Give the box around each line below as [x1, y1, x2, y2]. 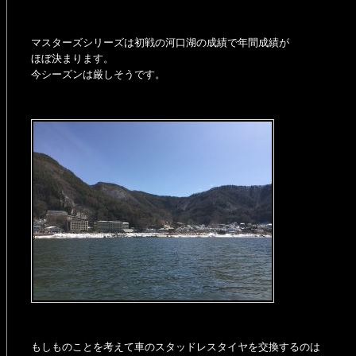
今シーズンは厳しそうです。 [31, 68, 165, 80]
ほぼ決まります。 [31, 52, 114, 64]
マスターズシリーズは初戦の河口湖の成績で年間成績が [31, 37, 289, 48]
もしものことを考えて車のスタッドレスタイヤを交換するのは [31, 341, 320, 353]
